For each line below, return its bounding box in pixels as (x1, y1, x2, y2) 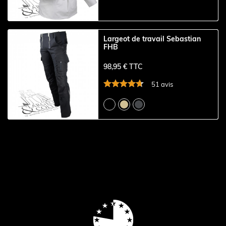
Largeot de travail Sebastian (103, 34, 201, 44)
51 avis (151, 80, 174, 89)
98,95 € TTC (103, 62, 143, 71)
